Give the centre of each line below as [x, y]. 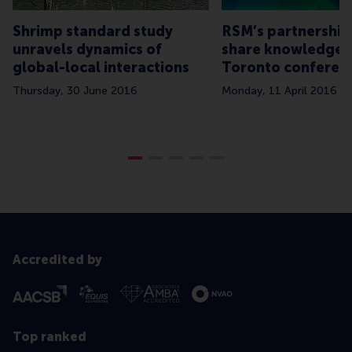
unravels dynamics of [87, 50]
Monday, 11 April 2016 [279, 91]
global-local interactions [101, 68]
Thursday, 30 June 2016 [75, 91]
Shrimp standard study [93, 32]
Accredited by [57, 260]
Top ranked [49, 337]
